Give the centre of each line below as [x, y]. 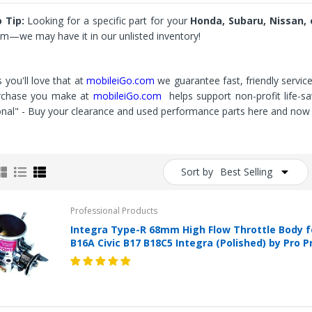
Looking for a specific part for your [107, 21]
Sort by [197, 172]
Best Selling [246, 172]
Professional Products [114, 211]
